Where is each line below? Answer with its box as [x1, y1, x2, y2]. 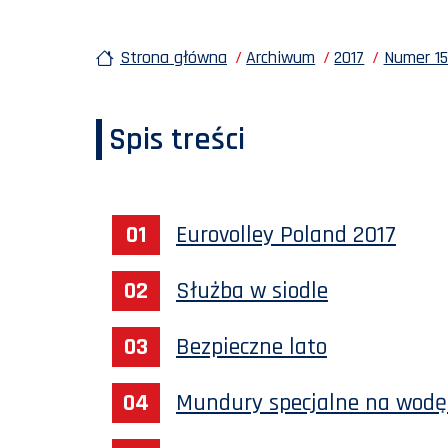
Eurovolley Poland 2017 [176, 219, 396, 250]
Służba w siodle [176, 275, 328, 306]
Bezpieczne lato [176, 331, 327, 362]
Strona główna [120, 45, 227, 69]
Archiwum [246, 45, 316, 69]
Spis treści [125, 118, 245, 160]
